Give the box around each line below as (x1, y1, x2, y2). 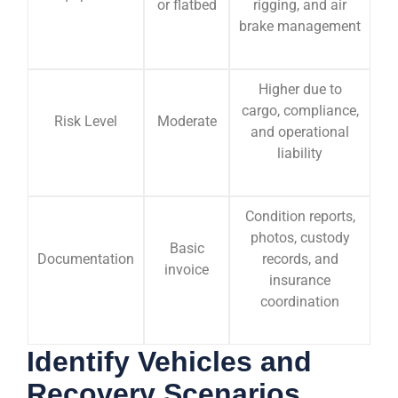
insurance (269, 272, 330, 289)
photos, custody (250, 229, 350, 246)
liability (277, 145, 322, 162)
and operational (251, 123, 349, 140)
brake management (239, 18, 361, 35)
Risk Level (54, 113, 117, 130)
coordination (260, 293, 339, 310)
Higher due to (258, 81, 342, 98)
